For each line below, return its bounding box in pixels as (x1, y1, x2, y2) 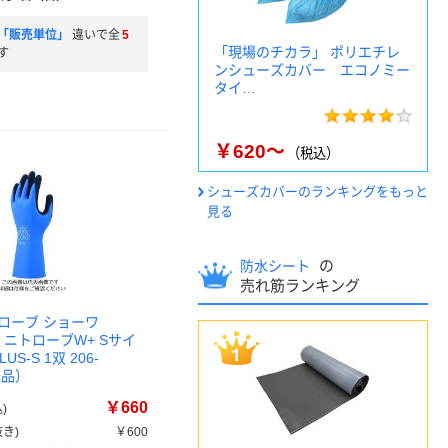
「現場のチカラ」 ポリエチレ (214, 44, 400, 60)
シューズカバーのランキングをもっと (207, 184, 428, 199)
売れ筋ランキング (240, 277, 360, 294)
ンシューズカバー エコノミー (214, 62, 410, 78)
